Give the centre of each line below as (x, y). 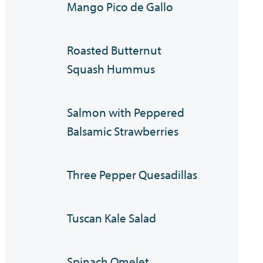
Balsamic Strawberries (123, 131)
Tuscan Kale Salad (112, 218)
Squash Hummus (111, 69)
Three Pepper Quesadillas (132, 175)
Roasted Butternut (114, 50)
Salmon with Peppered (126, 112)
